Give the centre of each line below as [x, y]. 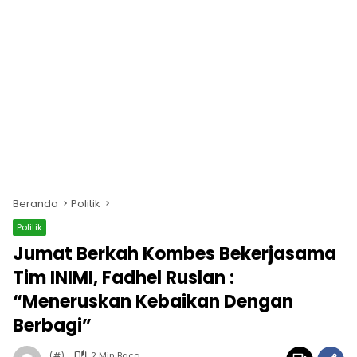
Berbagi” [52, 325]
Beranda [35, 203]
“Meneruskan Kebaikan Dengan [153, 301]
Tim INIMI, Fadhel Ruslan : [124, 277]
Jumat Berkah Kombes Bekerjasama [175, 253]
